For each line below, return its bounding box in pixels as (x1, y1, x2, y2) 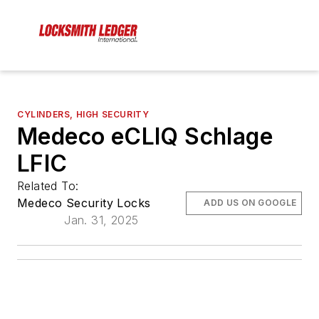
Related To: (17, 179, 83, 194)
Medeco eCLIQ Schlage (17, 122, 273, 151)
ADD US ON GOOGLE (204, 197, 297, 209)
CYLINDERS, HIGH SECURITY (17, 109, 150, 120)
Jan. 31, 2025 (64, 213, 139, 228)
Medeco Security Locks (17, 196, 151, 211)
